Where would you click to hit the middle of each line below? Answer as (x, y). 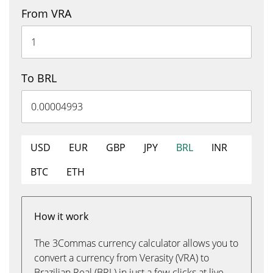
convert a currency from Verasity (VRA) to (122, 258)
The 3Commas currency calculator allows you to (136, 243)
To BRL (39, 78)
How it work (61, 216)
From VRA (46, 13)
